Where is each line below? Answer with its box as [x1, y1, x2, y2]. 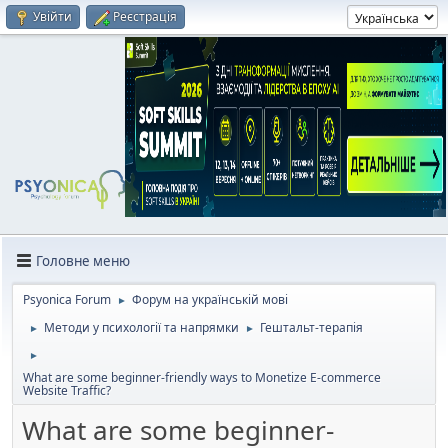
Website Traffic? [23, 382, 111, 399]
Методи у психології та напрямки [44, 319, 239, 336]
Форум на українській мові [132, 291, 288, 308]
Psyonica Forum [23, 291, 111, 308]
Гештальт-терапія [260, 319, 363, 336]
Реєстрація [113, 8, 177, 25]
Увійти [33, 8, 72, 25]
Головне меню [36, 251, 130, 270]
